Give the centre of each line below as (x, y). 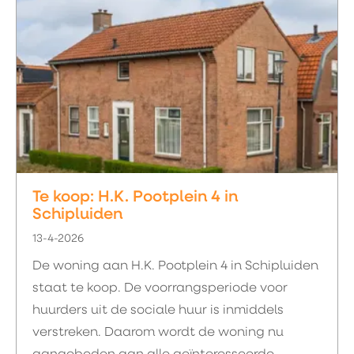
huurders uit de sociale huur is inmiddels (158, 311)
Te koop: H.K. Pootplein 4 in (135, 198)
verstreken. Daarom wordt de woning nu (158, 333)
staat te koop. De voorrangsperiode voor (160, 288)
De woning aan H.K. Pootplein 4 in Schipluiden (175, 266)
